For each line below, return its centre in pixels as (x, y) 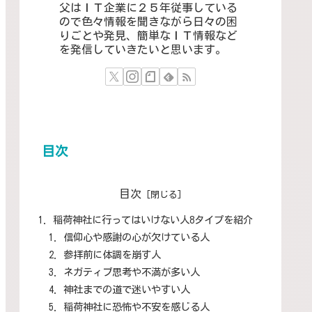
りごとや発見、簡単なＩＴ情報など (148, 36)
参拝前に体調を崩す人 (112, 254)
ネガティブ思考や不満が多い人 (131, 272)
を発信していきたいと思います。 (143, 50)
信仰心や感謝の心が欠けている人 (136, 237)
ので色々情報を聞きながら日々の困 (148, 22)
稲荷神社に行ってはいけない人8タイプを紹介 (153, 219)
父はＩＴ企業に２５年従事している (148, 8)
